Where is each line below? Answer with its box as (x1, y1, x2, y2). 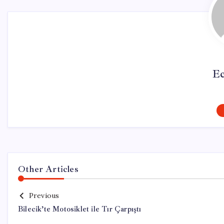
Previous (28, 191, 59, 200)
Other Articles (18, 163, 78, 174)
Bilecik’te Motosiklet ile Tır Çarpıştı (18, 204, 141, 214)
